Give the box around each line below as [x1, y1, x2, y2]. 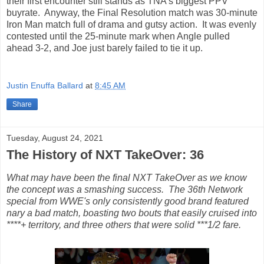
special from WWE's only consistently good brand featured [6, 196, 249, 206]
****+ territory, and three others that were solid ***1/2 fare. [6, 219, 241, 230]
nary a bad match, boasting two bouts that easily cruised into [6, 207, 257, 218]
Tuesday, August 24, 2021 [6, 133, 103, 143]
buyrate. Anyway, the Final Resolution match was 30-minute [6, 8, 258, 18]
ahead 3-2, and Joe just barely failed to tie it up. [6, 43, 203, 54]
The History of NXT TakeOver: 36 [6, 147, 204, 162]
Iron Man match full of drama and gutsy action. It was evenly [6, 19, 256, 30]
